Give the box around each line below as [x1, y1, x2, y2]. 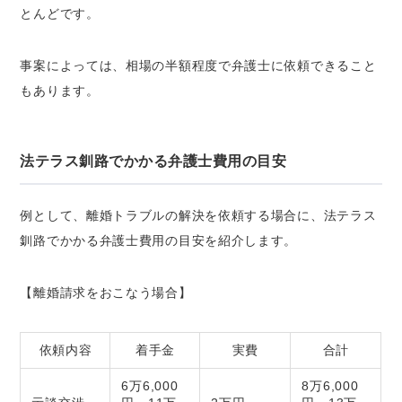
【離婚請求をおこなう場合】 [20, 284, 192, 300]
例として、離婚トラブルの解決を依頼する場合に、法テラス [20, 207, 377, 223]
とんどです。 [20, 5, 100, 21]
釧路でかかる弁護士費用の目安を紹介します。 [20, 232, 298, 248]
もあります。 [20, 83, 100, 98]
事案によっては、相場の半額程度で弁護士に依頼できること [20, 57, 377, 73]
